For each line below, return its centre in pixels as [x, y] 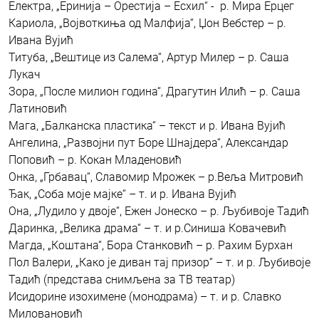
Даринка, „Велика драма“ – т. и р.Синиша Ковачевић [147, 229]
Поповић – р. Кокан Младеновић [95, 160]
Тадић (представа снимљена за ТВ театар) [122, 280]
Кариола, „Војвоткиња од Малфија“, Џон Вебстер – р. [147, 23]
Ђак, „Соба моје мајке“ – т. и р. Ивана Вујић [122, 194]
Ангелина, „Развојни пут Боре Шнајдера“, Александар [148, 143]
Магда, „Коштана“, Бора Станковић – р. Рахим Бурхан [151, 246]
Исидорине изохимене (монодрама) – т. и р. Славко [145, 297]
